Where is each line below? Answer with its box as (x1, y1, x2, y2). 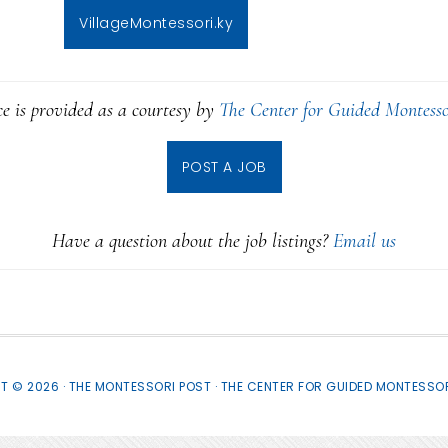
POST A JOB (181, 157, 267, 177)
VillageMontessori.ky (79, 13, 233, 33)
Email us (333, 229, 396, 253)
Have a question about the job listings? (52, 229, 333, 253)
